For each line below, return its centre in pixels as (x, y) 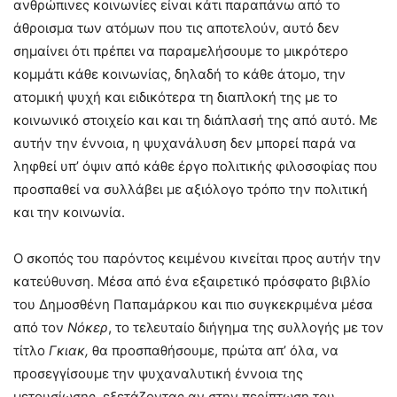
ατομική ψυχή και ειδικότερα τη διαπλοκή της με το (175, 97)
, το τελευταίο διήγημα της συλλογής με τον (246, 328)
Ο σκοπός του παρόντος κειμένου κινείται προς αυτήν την (197, 259)
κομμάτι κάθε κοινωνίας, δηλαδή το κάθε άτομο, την (179, 74)
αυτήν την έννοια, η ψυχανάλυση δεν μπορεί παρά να (185, 144)
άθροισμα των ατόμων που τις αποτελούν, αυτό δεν (176, 28)
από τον (40, 328)
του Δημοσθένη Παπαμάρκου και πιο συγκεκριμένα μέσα (193, 305)
